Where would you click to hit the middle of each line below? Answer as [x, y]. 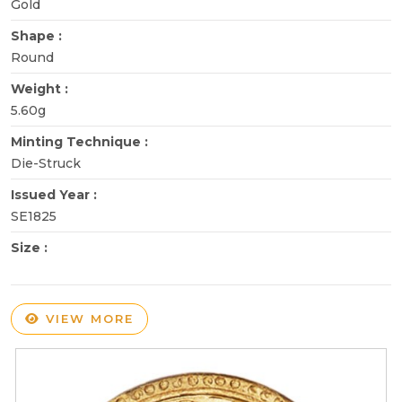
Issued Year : [56, 194]
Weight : [41, 88]
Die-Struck [46, 163]
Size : [31, 247]
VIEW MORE [87, 318]
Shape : [38, 35]
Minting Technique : [81, 141]
